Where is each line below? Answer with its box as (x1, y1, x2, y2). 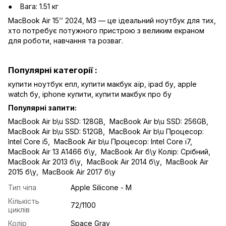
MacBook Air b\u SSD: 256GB (109, 117, 206, 126)
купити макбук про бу (95, 89, 172, 98)
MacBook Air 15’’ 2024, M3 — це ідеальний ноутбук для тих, (8, 16, 216, 25)
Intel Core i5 (8, 137, 48, 146)
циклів (8, 205, 30, 214)
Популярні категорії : (8, 65, 97, 75)
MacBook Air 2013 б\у (8, 157, 81, 166)
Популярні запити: (8, 103, 77, 112)
